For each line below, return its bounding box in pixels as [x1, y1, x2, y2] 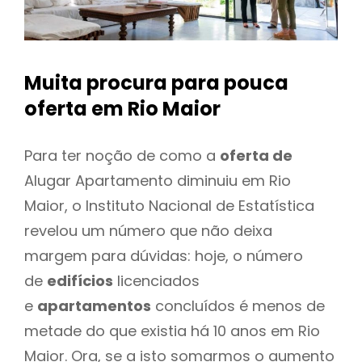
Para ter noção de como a [24, 145, 220, 166]
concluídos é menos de [151, 295, 325, 316]
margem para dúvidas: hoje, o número [24, 245, 303, 266]
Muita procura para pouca [24, 69, 288, 97]
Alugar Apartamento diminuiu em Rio [24, 170, 291, 191]
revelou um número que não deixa [24, 220, 272, 241]
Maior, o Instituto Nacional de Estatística [24, 195, 314, 216]
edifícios [47, 270, 113, 291]
